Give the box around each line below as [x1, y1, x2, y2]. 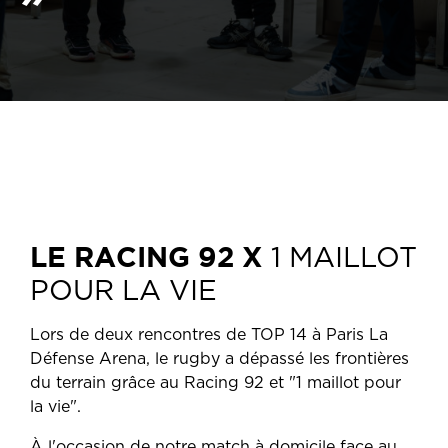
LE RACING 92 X [30, 240, 271, 272]
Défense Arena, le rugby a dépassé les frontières [30, 351, 409, 367]
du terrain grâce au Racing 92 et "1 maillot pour [30, 375, 401, 391]
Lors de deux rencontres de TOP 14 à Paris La [30, 327, 388, 343]
